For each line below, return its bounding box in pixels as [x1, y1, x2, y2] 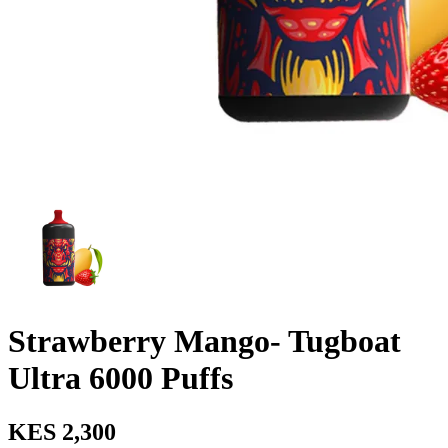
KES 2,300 [8, 418, 116, 445]
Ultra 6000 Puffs [8, 360, 233, 397]
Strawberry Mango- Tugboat [8, 323, 401, 360]
